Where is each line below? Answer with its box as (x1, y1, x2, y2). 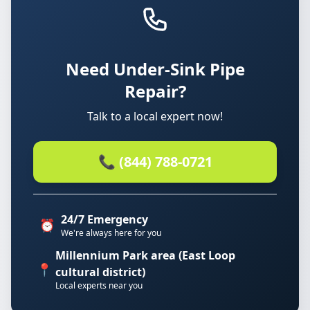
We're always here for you (61, 227, 161, 239)
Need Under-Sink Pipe (65, 57, 245, 80)
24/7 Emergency (61, 212, 148, 227)
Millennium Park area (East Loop (55, 248, 236, 263)
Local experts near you (55, 280, 143, 291)
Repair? (124, 80, 186, 102)
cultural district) (55, 264, 146, 280)
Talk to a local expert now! (87, 109, 223, 124)
